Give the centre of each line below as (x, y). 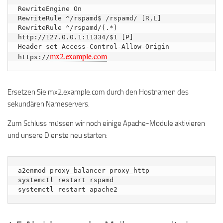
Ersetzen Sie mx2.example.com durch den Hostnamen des (98, 92)
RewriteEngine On (50, 9)
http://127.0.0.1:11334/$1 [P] (76, 37)
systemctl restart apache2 (68, 189)
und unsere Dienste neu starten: (57, 135)
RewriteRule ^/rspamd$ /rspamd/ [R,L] (90, 18)
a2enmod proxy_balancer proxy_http (84, 170)
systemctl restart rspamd (66, 180)
